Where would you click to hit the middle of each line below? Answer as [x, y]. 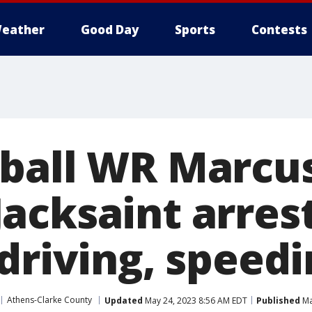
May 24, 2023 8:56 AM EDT [195, 300]
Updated [124, 300]
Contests [279, 30]
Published [278, 300]
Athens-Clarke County [49, 300]
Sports [195, 30]
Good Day [110, 30]
